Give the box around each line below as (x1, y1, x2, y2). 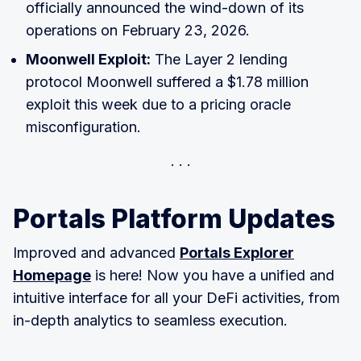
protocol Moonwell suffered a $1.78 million (26, 73, 309, 91)
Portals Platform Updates (13, 203, 335, 235)
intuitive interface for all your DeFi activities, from (13, 289, 340, 307)
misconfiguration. (26, 118, 141, 136)
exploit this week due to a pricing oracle (26, 96, 291, 114)
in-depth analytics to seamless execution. (13, 312, 288, 330)
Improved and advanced (13, 244, 180, 262)
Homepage (13, 267, 91, 284)
